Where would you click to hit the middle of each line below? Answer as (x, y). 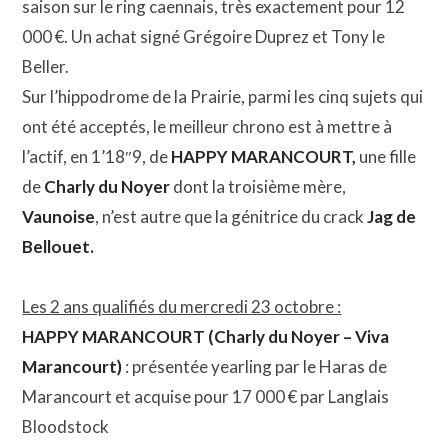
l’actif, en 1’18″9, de (97, 157)
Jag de (392, 217)
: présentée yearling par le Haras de (255, 367)
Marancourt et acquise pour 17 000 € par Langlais (206, 397)
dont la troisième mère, (258, 187)
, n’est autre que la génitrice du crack (231, 217)
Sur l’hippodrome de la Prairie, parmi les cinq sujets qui (223, 97)
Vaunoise (59, 217)
